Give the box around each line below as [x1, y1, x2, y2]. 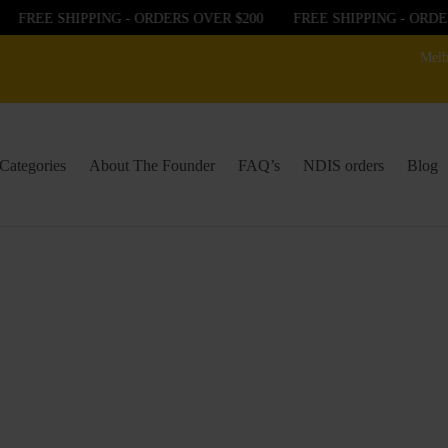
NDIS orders [303, 156, 384, 174]
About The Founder [89, 156, 215, 174]
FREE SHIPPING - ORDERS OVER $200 [5, 9, 251, 26]
